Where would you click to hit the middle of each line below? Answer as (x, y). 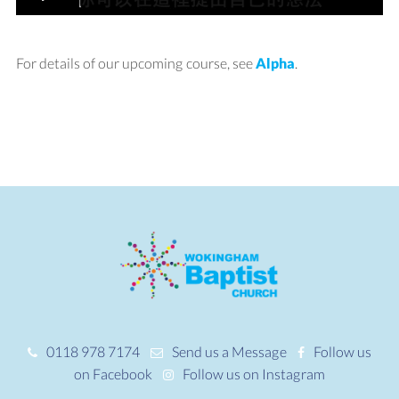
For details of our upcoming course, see (135, 62)
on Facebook (113, 373)
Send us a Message (229, 351)
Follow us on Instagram (254, 373)
